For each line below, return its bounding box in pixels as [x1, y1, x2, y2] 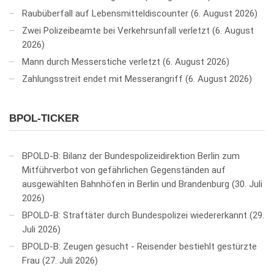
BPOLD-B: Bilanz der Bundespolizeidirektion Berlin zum [22, 150, 240, 161]
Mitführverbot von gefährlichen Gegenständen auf [22, 164, 226, 176]
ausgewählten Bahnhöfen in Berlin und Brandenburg [22, 178, 229, 190]
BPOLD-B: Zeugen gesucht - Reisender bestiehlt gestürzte [22, 240, 257, 252]
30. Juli [235, 178, 262, 190]
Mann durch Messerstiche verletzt [22, 56, 160, 67]
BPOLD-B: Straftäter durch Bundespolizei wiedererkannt [22, 209, 247, 221]
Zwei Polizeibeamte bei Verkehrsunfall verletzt [22, 24, 210, 36]
